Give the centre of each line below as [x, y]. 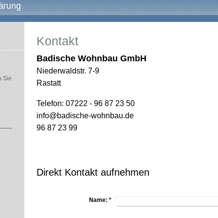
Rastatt [49, 83]
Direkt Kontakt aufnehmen [93, 172]
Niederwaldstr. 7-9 [68, 71]
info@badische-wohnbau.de [85, 116]
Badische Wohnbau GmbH [91, 58]
